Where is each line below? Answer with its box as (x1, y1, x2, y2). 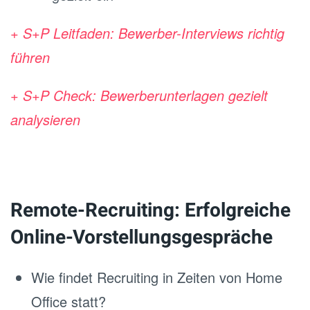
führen (10, 47, 50, 67)
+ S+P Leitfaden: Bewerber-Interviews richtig (10, 23, 284, 43)
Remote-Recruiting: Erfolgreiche (10, 197, 291, 225)
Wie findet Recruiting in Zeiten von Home (31, 267, 282, 287)
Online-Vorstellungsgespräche (10, 224, 273, 252)
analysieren (10, 109, 80, 129)
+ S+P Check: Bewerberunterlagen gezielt (10, 85, 268, 105)
